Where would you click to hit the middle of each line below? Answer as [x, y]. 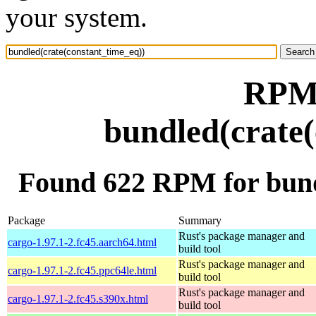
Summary [200, 220]
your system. [77, 17]
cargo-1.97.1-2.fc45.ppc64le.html [82, 270]
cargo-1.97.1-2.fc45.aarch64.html [82, 242]
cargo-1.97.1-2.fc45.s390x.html [78, 298]
